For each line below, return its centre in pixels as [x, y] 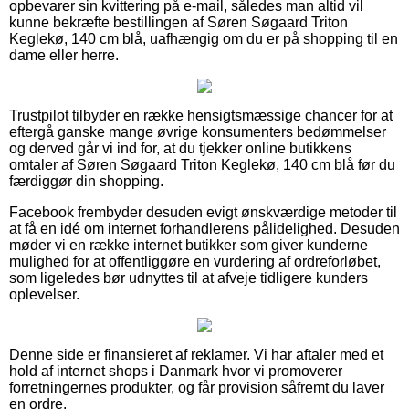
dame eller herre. [64, 55]
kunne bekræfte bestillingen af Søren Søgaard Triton [178, 22]
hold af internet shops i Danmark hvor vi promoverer [176, 371]
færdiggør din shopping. [86, 181]
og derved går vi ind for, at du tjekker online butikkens [180, 148]
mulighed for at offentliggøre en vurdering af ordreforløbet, [195, 261]
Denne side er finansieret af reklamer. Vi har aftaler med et [196, 354]
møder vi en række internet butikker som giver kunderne [189, 245]
